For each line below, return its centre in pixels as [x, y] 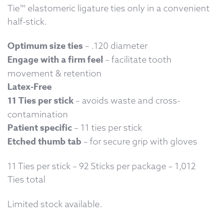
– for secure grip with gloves [139, 142]
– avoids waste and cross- [127, 101]
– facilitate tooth [137, 60]
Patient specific [40, 128]
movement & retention [55, 74]
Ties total [26, 180]
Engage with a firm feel [55, 60]
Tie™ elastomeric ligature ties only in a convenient [109, 8]
